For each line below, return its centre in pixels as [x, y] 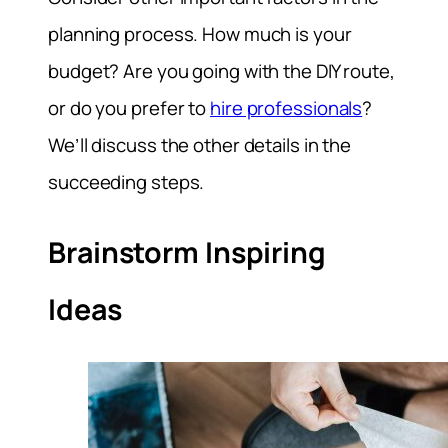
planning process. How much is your [200, 33]
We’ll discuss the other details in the [200, 144]
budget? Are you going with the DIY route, [221, 70]
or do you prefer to [129, 107]
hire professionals [286, 107]
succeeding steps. [126, 181]
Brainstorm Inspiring [187, 253]
